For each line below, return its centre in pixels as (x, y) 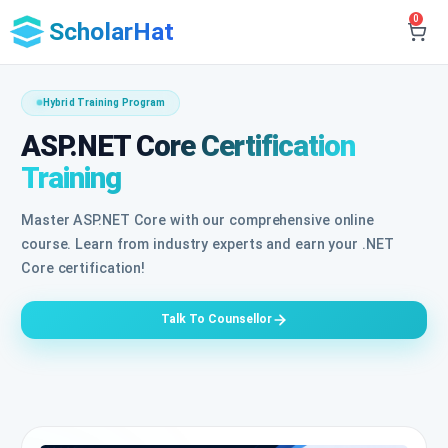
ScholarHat (111, 31)
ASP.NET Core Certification (188, 145)
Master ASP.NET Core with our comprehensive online (198, 219)
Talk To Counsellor (216, 319)
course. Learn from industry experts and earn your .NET (207, 243)
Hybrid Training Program (104, 102)
